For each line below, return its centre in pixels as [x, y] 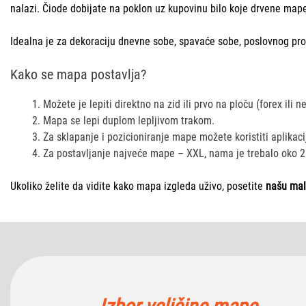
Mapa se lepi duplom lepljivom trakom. [129, 121]
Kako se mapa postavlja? [78, 74]
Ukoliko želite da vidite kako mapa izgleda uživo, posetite [138, 186]
